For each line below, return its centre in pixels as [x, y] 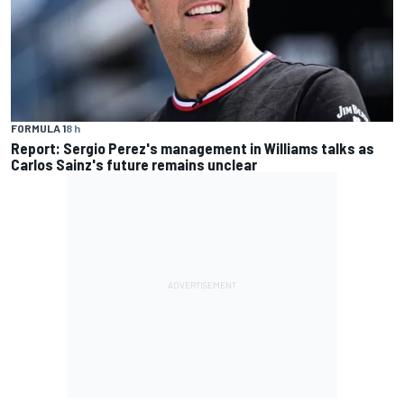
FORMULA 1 [38, 128]
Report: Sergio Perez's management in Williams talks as [193, 147]
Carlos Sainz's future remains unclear [134, 164]
